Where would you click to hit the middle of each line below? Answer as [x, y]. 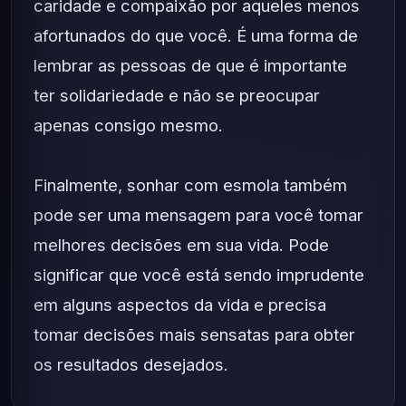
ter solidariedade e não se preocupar [177, 95]
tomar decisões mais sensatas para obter [194, 334]
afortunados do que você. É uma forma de [196, 35]
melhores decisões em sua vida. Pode [181, 245]
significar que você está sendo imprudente [199, 275]
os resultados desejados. [131, 364]
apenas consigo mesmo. [128, 125]
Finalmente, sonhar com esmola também [190, 185]
